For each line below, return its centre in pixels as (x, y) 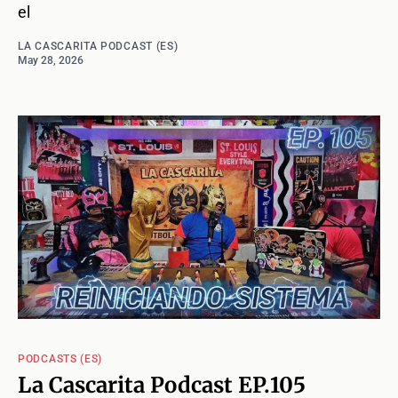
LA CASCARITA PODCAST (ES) (98, 47)
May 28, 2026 (51, 61)
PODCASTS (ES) (60, 359)
